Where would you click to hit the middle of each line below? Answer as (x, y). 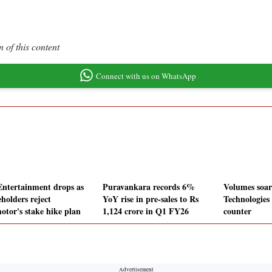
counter (237, 211)
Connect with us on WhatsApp (146, 76)
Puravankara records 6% (149, 187)
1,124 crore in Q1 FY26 (146, 211)
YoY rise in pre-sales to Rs (151, 199)
